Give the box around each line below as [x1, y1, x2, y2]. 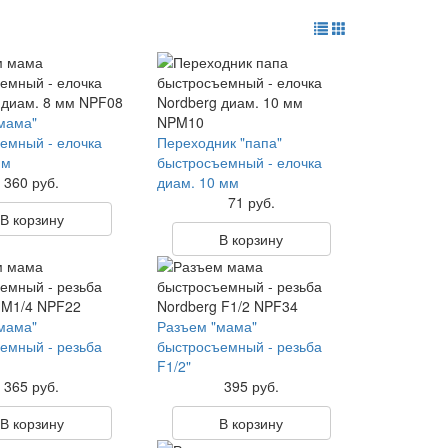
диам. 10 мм [156, 172, 239, 192]
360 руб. [4, 172, 60, 192]
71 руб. [227, 192, 275, 212]
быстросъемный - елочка [156, 152, 322, 172]
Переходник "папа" [156, 132, 282, 152]
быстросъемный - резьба [156, 336, 322, 356]
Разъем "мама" [156, 316, 257, 336]
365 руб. [4, 376, 60, 396]
